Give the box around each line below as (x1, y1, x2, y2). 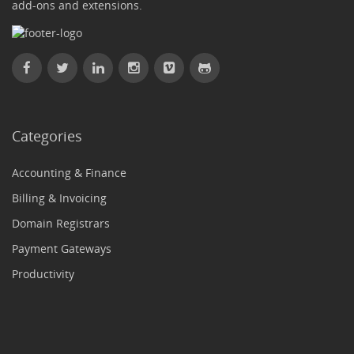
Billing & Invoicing (12, 190, 107, 205)
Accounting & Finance (12, 165, 126, 180)
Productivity (12, 266, 74, 281)
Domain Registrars (12, 216, 110, 231)
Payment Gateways (12, 241, 111, 256)
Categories (12, 126, 82, 145)
